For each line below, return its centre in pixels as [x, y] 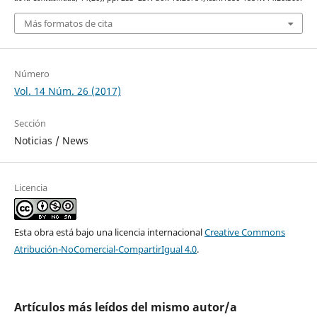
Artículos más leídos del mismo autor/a [125, 307]
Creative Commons [244, 232]
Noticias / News [51, 140]
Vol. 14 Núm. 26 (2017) [67, 91]
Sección [30, 123]
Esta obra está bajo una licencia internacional [109, 232]
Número [31, 73]
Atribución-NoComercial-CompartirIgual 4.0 [105, 249]
